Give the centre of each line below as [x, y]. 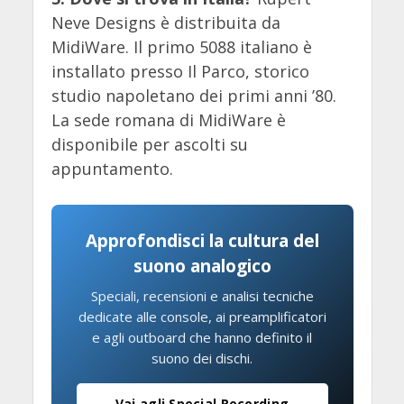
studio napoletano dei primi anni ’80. [193, 96]
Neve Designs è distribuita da [165, 23]
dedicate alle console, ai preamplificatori [202, 317]
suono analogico [202, 266]
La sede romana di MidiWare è [168, 120]
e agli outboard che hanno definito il [202, 338]
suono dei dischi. [202, 358]
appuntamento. [112, 169]
